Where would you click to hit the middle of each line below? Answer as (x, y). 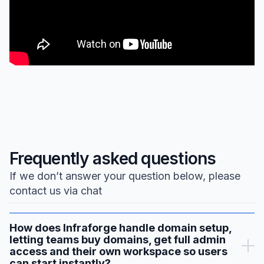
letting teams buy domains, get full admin (118, 240)
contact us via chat (56, 191)
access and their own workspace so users (118, 252)
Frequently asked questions (113, 159)
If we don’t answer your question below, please (125, 176)
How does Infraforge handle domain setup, (121, 228)
